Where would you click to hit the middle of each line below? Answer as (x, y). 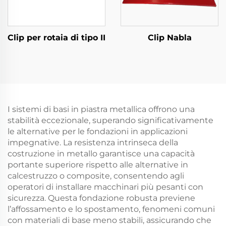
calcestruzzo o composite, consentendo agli (96, 176)
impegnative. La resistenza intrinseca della (93, 143)
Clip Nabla (169, 38)
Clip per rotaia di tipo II (56, 38)
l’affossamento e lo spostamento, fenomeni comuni (111, 209)
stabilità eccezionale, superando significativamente (110, 120)
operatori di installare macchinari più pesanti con (105, 187)
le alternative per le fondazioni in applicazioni (98, 131)
